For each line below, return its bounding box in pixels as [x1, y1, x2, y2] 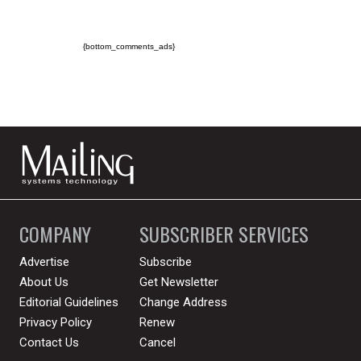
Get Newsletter [139, 274, 219, 289]
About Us [19, 274, 69, 289]
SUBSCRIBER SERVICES [139, 218, 309, 248]
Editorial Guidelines [19, 294, 119, 309]
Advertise [19, 254, 70, 269]
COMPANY [19, 218, 92, 248]
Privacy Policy [19, 314, 93, 330]
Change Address [139, 294, 228, 309]
